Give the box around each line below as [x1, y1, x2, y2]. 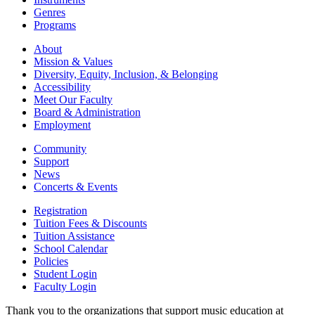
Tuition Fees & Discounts [34, 217, 147, 229]
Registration [34, 204, 87, 217]
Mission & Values [34, 55, 112, 67]
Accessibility [34, 80, 91, 93]
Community [34, 142, 86, 155]
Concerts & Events [34, 180, 117, 193]
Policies [34, 255, 68, 267]
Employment [34, 118, 91, 131]
